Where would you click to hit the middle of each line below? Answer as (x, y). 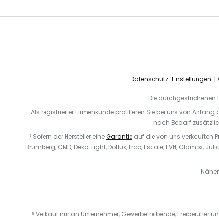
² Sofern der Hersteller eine (68, 137)
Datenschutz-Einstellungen (171, 79)
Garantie (119, 137)
